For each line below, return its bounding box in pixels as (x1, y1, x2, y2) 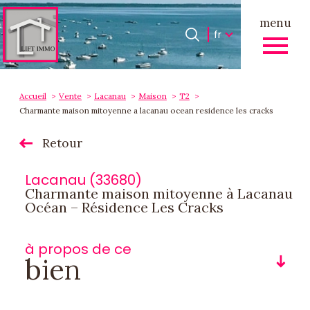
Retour (42, 135, 83, 151)
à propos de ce (25, 239, 131, 259)
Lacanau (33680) (25, 170, 142, 190)
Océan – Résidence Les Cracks (25, 199, 224, 216)
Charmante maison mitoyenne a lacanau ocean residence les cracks (19, 105, 273, 116)
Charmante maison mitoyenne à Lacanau (25, 185, 293, 202)
